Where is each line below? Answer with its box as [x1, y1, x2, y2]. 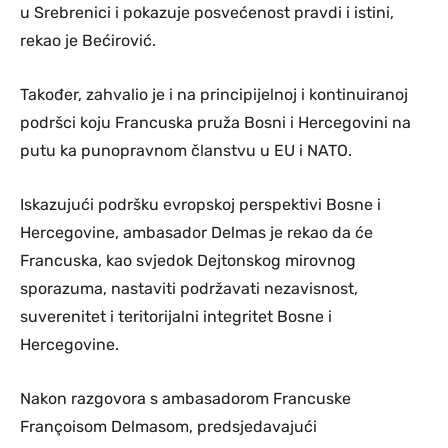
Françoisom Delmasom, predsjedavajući [20, 417, 317, 437]
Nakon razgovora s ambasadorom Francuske [20, 389, 351, 409]
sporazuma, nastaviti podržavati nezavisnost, [20, 279, 358, 299]
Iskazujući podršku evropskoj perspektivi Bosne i [20, 195, 381, 215]
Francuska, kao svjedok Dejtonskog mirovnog [20, 251, 356, 271]
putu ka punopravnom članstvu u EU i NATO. [20, 141, 352, 161]
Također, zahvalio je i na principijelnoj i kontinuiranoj [20, 85, 408, 105]
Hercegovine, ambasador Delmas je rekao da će [20, 223, 373, 243]
